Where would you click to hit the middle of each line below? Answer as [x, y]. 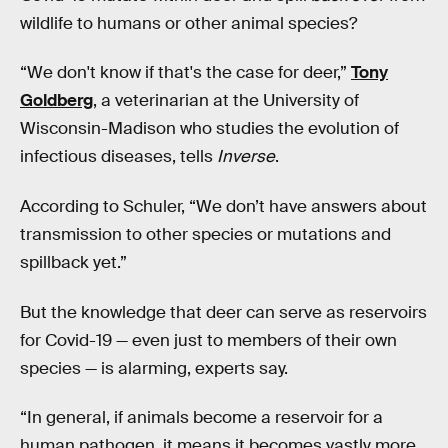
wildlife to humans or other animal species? [188, 23]
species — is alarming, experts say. [154, 368]
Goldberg [56, 101]
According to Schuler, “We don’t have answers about [223, 206]
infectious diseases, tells [118, 157]
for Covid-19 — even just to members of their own [208, 340]
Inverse [246, 157]
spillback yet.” [73, 262]
